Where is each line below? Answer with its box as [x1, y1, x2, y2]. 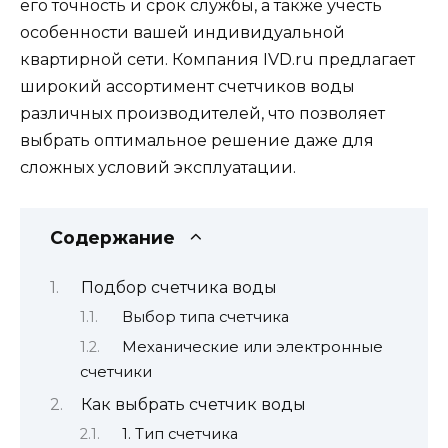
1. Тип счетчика [121, 425, 238, 444]
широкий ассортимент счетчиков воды [20, 77, 355, 97]
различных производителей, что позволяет [20, 104, 385, 124]
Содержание [50, 227, 175, 249]
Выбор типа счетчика [121, 308, 289, 327]
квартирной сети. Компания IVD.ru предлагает [20, 50, 415, 70]
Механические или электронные [121, 337, 383, 356]
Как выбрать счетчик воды [80, 394, 306, 414]
